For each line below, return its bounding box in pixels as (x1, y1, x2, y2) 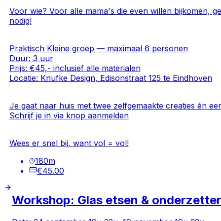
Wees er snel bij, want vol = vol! (9, 138, 129, 148)
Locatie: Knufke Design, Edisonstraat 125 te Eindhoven (9, 73, 212, 83)
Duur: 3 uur (9, 53, 53, 63)
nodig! (9, 15, 32, 26)
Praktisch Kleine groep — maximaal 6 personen (9, 43, 188, 53)
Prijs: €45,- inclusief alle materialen (9, 63, 141, 73)
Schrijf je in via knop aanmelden (9, 110, 129, 120)
